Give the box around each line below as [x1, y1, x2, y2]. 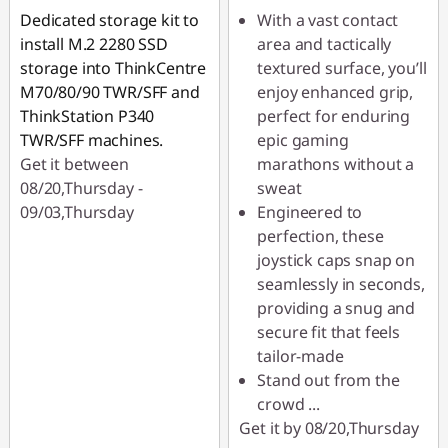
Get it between [20, 153, 129, 175]
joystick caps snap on [257, 249, 415, 271]
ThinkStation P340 [20, 105, 155, 127]
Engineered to [257, 201, 363, 223]
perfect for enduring [257, 105, 411, 127]
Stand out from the [257, 369, 400, 391]
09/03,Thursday [20, 201, 134, 223]
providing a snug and [257, 297, 416, 319]
